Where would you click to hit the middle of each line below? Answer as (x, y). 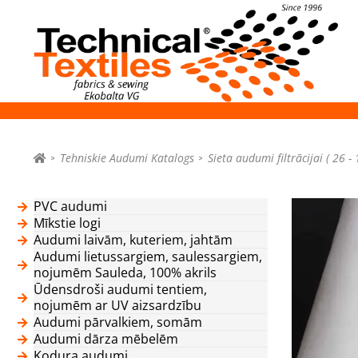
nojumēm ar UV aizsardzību (117, 305)
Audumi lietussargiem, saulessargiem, (148, 256)
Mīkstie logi (67, 223)
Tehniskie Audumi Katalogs (127, 157)
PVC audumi (70, 206)
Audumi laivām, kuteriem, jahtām (133, 239)
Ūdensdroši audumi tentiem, (120, 289)
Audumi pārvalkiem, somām (118, 322)
